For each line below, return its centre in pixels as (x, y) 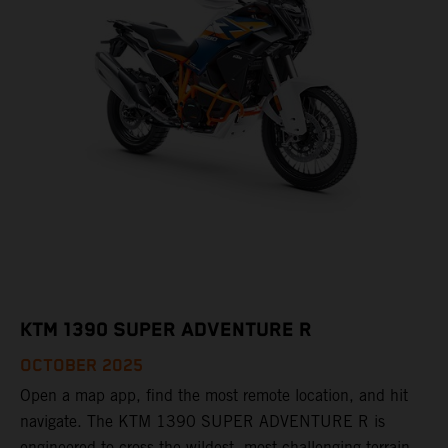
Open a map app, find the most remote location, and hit (214, 396)
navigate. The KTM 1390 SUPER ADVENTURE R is (202, 422)
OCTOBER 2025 (81, 366)
